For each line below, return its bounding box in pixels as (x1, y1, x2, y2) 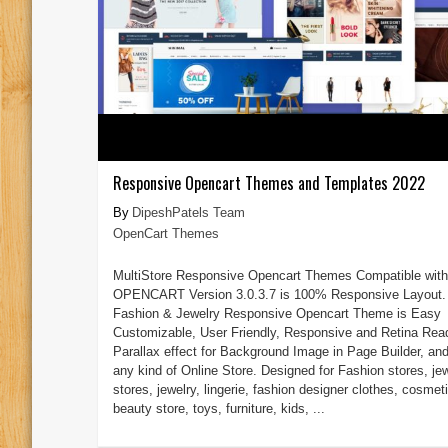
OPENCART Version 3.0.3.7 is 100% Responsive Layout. (112, 286, 446, 302)
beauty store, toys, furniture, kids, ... (112, 400, 325, 416)
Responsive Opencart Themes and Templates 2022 (112, 170, 425, 195)
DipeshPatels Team (131, 204, 245, 220)
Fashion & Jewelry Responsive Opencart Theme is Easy (112, 305, 441, 321)
